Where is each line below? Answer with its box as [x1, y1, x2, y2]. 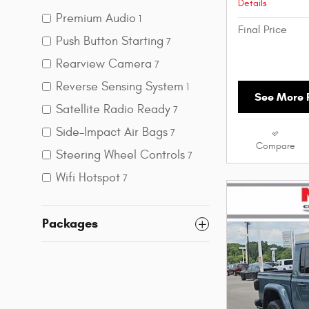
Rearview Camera [56, 57, 152, 72]
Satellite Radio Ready [56, 102, 170, 117]
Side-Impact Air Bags [56, 125, 168, 140]
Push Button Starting [56, 34, 163, 49]
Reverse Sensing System [56, 79, 183, 94]
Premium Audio [56, 11, 136, 26]
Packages [42, 216, 98, 232]
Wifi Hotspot [56, 170, 120, 186]
